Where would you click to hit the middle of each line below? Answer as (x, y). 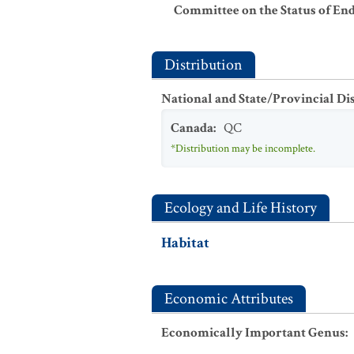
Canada (192, 128)
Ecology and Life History (241, 208)
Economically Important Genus (253, 333)
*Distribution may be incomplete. (243, 149)
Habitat (185, 243)
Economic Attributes (229, 299)
